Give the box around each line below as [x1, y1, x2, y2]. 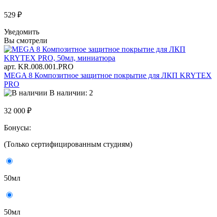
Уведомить [4, 27, 39, 36]
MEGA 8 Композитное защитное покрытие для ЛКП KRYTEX [4, 71, 212, 79]
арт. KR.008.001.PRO [4, 62, 74, 71]
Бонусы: [4, 123, 33, 132]
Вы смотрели [4, 36, 47, 45]
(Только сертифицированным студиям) [4, 139, 132, 148]
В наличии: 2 [49, 88, 93, 97]
